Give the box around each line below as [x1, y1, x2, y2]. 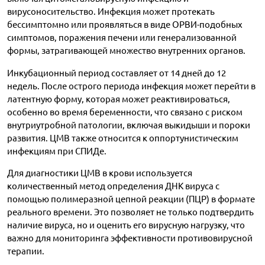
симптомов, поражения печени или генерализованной [7, 33, 237, 43]
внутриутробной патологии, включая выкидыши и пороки [7, 119, 250, 130]
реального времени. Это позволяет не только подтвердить [7, 207, 254, 218]
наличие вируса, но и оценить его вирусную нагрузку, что [7, 220, 245, 231]
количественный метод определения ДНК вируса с [7, 181, 219, 192]
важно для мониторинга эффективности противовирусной [7, 233, 253, 244]
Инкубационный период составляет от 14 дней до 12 [7, 67, 226, 78]
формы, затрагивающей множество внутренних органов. [7, 46, 245, 56]
